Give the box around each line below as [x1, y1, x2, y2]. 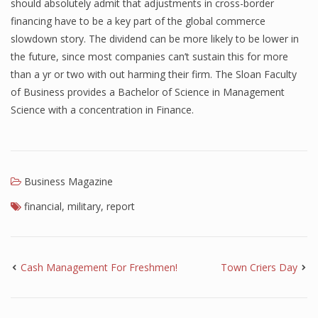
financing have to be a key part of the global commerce [11, 14, 265, 28]
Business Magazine [24, 175, 113, 188]
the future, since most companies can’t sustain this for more [11, 50, 288, 63]
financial [24, 199, 62, 213]
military [67, 199, 101, 213]
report [106, 199, 135, 213]
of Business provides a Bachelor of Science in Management [11, 85, 285, 99]
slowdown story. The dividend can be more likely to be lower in [11, 32, 299, 45]
